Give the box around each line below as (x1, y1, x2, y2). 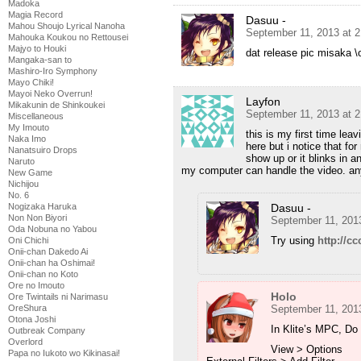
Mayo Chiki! (8, 77, 54, 87)
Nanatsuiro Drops (8, 145, 77, 155)
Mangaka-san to (8, 55, 72, 64)
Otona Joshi (8, 314, 56, 324)
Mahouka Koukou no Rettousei (8, 32, 128, 42)
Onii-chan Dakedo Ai (8, 247, 88, 256)
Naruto (8, 156, 35, 166)
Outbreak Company (8, 326, 85, 335)
